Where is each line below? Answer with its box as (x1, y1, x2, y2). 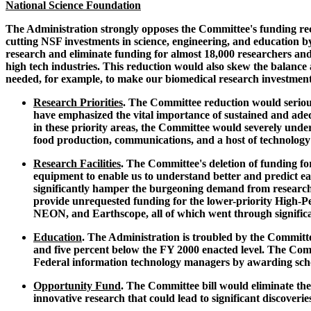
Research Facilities (33, 158, 121, 170)
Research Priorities (33, 96, 123, 109)
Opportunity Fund (33, 280, 121, 292)
